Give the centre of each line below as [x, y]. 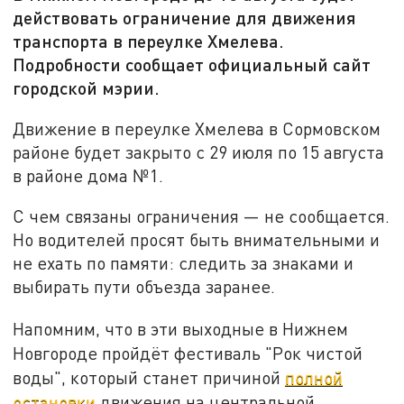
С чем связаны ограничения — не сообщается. [202, 216]
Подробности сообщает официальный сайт [192, 64]
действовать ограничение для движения [185, 18]
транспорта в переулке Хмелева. [149, 41]
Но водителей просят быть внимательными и [197, 240]
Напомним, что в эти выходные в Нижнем [181, 329]
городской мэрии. [87, 88]
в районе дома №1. [91, 175]
